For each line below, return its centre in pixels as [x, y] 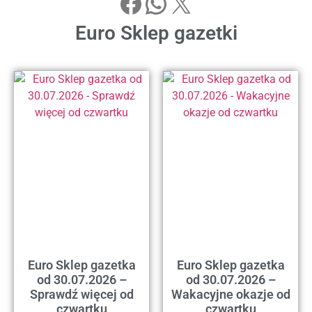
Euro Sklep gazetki [156, 33]
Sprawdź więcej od [81, 295]
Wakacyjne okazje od [231, 295]
